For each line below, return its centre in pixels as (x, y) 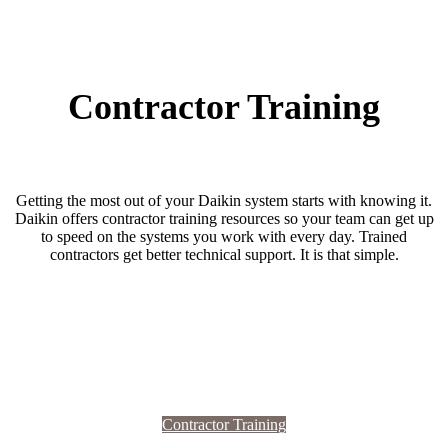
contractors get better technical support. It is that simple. (224, 255)
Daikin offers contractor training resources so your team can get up (224, 219)
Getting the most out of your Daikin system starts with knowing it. (224, 201)
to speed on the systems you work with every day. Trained (224, 237)
